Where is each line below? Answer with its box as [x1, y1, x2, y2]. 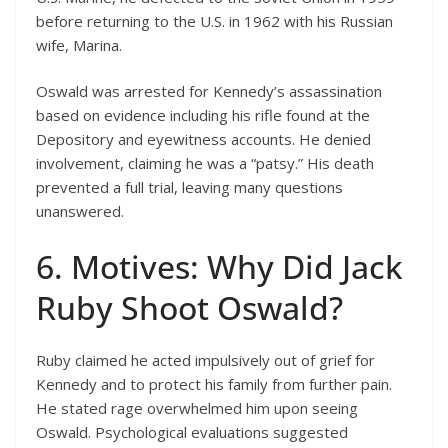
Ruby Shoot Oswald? [36, 285, 343, 329]
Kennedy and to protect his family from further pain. [36, 373, 392, 394]
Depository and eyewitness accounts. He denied [36, 129, 371, 150]
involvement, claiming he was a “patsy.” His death [36, 153, 374, 174]
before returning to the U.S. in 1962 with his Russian [36, 10, 393, 31]
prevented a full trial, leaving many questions [36, 177, 343, 198]
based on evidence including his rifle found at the [36, 105, 370, 126]
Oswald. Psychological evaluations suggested [36, 421, 348, 442]
